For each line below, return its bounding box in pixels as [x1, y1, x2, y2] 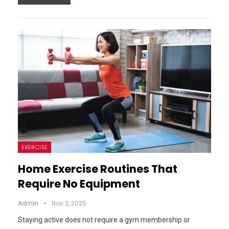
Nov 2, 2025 [52, 198, 86, 208]
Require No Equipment [18, 176, 140, 191]
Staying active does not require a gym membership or [18, 215, 190, 224]
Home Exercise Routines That [18, 161, 177, 176]
